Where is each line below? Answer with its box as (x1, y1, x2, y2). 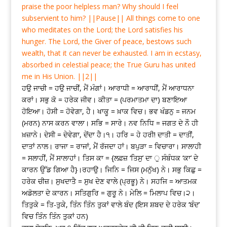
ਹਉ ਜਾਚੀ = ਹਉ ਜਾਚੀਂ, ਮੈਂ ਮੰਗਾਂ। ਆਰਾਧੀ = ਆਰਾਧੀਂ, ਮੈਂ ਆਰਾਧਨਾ (21, 83, 194, 93)
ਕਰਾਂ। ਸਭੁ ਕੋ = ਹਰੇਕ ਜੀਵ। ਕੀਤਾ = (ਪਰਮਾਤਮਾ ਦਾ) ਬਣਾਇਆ (21, 95, 187, 105)
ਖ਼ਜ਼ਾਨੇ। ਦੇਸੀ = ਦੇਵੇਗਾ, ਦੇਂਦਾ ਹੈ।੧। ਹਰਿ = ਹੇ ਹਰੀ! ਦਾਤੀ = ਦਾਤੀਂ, (21, 130, 194, 140)
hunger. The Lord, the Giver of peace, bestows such (21, 36, 192, 47)
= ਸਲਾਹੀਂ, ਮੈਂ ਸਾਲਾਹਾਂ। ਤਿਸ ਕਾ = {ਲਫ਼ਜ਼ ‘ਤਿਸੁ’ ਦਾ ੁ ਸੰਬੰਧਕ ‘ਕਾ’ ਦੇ (21, 153, 198, 163)
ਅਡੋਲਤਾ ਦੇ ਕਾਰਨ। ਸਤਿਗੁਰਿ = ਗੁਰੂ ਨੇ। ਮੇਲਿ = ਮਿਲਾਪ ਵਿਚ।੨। (21, 188, 195, 198)
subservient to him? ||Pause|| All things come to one (21, 13, 200, 23)
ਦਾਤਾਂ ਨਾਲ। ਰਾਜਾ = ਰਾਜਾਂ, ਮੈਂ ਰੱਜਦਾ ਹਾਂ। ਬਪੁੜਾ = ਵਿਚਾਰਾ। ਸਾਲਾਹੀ (21, 141, 201, 152)
